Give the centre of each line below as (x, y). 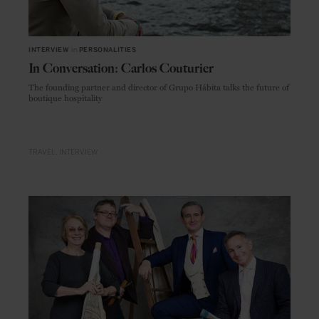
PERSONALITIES (108, 49)
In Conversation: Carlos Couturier (121, 68)
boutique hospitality (66, 97)
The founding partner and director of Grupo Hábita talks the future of (159, 87)
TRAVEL (42, 153)
